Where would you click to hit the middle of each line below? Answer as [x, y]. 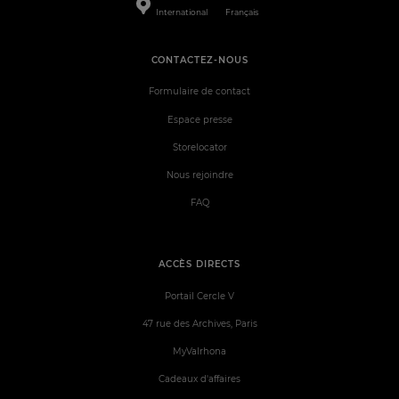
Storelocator [199, 147]
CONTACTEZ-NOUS [199, 60]
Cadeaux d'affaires [199, 379]
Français [242, 12]
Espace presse [199, 119]
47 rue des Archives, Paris [199, 323]
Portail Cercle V [199, 296]
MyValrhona [199, 352]
